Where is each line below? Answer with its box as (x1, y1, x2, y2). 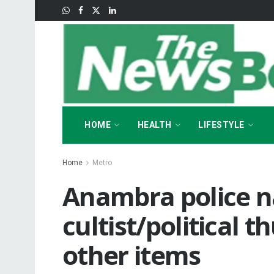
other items (62, 237, 201, 272)
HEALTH (137, 120, 172, 130)
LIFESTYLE (198, 120, 245, 130)
